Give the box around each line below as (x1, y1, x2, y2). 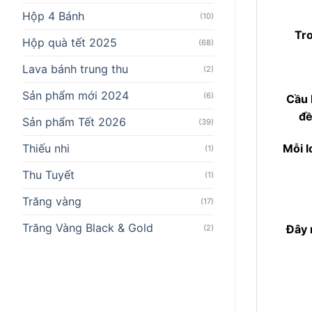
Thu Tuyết (22, 167, 75, 182)
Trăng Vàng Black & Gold (22, 220, 153, 235)
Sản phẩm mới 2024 (22, 88, 129, 102)
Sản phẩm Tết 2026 (22, 114, 126, 129)
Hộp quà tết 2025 (22, 35, 117, 49)
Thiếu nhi (22, 141, 70, 155)
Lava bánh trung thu (22, 61, 128, 76)
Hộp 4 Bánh (22, 8, 84, 23)
